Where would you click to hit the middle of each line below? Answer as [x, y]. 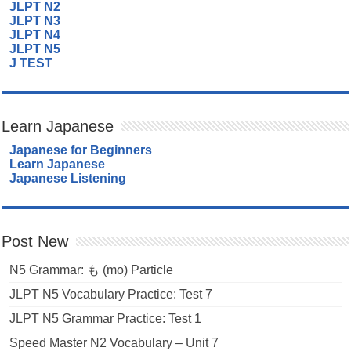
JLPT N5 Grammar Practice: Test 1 [106, 318]
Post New [35, 241]
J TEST [31, 63]
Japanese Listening [68, 178]
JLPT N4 [35, 34]
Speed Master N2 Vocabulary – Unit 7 [114, 342]
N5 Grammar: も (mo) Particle [92, 270]
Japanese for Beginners [81, 150]
